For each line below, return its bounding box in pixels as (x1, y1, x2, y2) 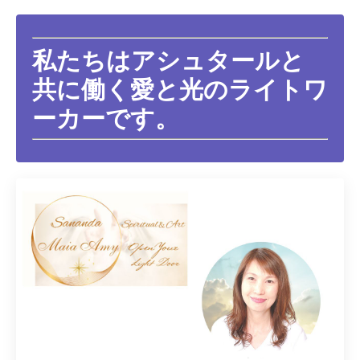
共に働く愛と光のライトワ (32, 72, 328, 105)
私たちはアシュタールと (32, 43, 305, 76)
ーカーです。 (32, 101, 179, 134)
